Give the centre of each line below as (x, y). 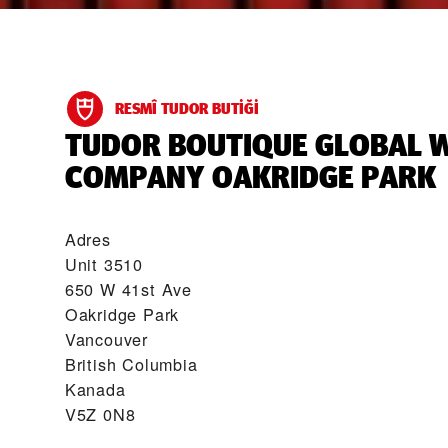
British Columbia (131, 364)
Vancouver (106, 339)
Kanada (95, 389)
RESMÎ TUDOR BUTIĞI (186, 108)
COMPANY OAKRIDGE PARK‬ (250, 177)
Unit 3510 (103, 264)
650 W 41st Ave (128, 289)
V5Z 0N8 (100, 414)
